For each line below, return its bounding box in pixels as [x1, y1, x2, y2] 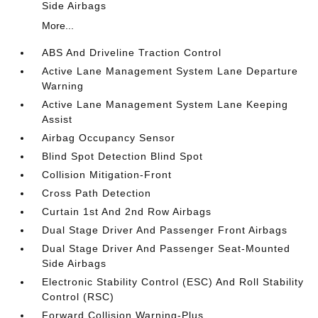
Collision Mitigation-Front [42, 169, 172, 180]
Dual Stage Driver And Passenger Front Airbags [42, 224, 288, 236]
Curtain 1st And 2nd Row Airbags [42, 206, 212, 217]
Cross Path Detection [42, 187, 152, 199]
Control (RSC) [42, 291, 115, 302]
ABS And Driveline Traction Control [42, 47, 222, 58]
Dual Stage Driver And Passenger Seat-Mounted [42, 243, 291, 254]
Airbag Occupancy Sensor [42, 132, 176, 143]
